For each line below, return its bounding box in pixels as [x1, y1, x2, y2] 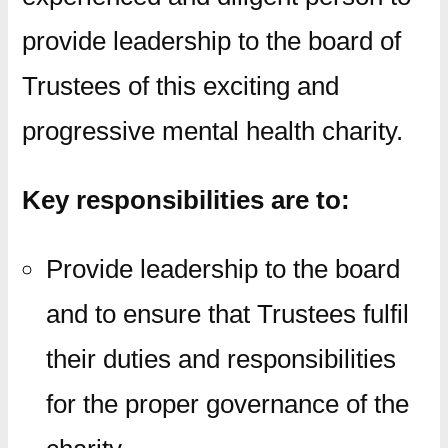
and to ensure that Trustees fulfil [45, 298, 409, 329]
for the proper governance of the [45, 388, 409, 419]
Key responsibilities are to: [21, 184, 350, 215]
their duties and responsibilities [45, 343, 396, 374]
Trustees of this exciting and [21, 70, 339, 101]
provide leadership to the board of [21, 25, 401, 56]
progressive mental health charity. [21, 115, 403, 146]
